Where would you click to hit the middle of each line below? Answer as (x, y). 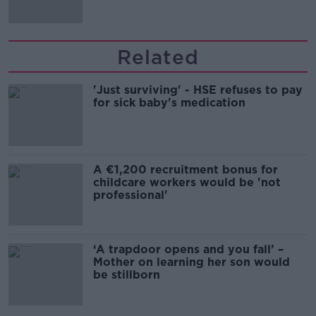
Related (158, 57)
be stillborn (127, 275)
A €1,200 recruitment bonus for (186, 170)
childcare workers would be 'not (187, 182)
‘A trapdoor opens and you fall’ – (188, 249)
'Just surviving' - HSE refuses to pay (198, 90)
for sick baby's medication (169, 103)
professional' (130, 195)
